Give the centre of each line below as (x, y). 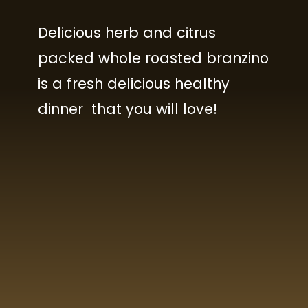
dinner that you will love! (128, 109)
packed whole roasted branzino (154, 58)
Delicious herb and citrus (127, 32)
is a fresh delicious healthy (134, 83)
